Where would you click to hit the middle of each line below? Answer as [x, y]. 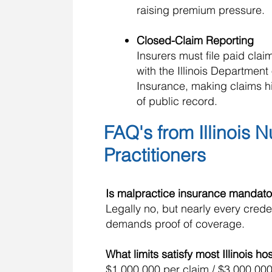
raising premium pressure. [201, 10]
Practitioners [155, 155]
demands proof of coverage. [175, 224]
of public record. [177, 101]
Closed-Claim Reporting [195, 40]
